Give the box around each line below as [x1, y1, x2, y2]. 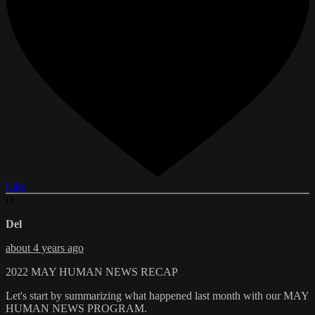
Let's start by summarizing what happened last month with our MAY [6, 290, 309, 302]
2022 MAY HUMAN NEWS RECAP [6, 266, 178, 278]
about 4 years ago [6, 242, 84, 255]
